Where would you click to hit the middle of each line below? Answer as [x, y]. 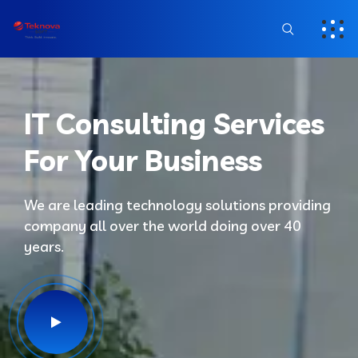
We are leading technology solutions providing [177, 205]
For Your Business [143, 160]
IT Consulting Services [174, 123]
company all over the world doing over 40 [163, 226]
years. [44, 247]
